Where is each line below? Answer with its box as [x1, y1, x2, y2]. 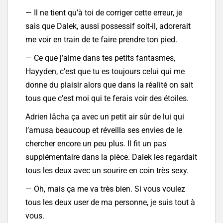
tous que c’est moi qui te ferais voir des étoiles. [25, 94, 189, 104]
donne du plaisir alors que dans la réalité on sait [25, 80, 193, 90]
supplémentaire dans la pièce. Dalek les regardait [25, 152, 197, 162]
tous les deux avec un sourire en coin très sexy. [25, 166, 189, 176]
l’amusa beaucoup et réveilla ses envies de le [25, 125, 182, 135]
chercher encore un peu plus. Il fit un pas [25, 139, 166, 149]
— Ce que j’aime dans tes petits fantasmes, [25, 53, 175, 63]
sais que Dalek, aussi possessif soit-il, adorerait [25, 21, 191, 31]
